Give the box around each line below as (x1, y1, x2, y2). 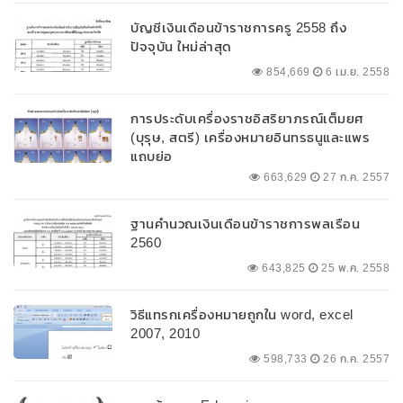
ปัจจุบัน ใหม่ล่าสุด (130, 36, 232, 58)
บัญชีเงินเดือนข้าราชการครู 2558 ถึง (130, 17, 346, 39)
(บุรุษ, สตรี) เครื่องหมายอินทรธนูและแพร (130, 127, 370, 148)
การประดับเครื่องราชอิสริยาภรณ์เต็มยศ (130, 108, 364, 130)
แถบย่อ (130, 146, 173, 167)
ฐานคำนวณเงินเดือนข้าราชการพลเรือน (130, 213, 360, 235)
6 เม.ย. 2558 (322, 64, 390, 81)
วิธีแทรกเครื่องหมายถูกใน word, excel (130, 304, 354, 326)
